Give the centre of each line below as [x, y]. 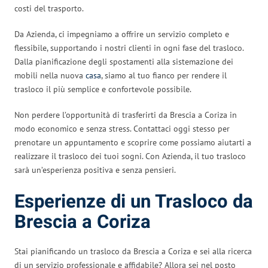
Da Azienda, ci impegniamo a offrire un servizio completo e [122, 34]
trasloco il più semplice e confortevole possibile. [103, 89]
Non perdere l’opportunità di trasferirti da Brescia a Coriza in [126, 115]
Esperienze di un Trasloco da [134, 202]
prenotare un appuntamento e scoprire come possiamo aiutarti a [133, 142]
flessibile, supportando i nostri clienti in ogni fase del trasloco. [129, 48]
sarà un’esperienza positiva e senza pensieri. [95, 170]
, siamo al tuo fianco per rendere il [164, 75]
